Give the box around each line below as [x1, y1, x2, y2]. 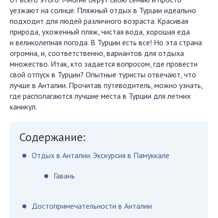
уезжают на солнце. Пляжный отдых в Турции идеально [10, 5, 196, 15]
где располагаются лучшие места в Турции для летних [10, 91, 191, 101]
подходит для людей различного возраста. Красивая [10, 16, 188, 26]
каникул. [10, 102, 37, 111]
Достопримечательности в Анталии [32, 201, 152, 211]
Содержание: [19, 129, 85, 145]
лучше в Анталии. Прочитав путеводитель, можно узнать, [10, 80, 202, 90]
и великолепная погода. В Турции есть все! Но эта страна [10, 37, 202, 47]
